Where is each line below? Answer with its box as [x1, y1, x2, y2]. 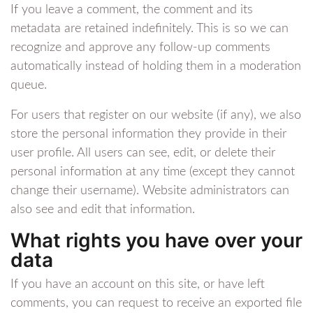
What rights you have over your [10, 228, 303, 252]
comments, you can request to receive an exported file [10, 296, 302, 310]
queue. [10, 78, 47, 92]
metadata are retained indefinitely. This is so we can [10, 22, 289, 35]
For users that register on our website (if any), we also [10, 108, 301, 122]
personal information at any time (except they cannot [10, 165, 295, 178]
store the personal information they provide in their [10, 127, 286, 140]
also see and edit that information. [10, 203, 195, 216]
